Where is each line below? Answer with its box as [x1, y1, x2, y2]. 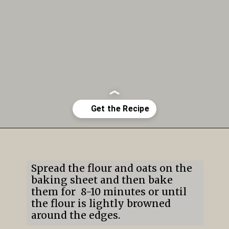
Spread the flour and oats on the [31, 162, 192, 175]
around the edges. [31, 209, 120, 222]
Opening [29, 138, 57, 147]
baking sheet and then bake [31, 174, 173, 187]
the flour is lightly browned [31, 197, 171, 210]
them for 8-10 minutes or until [31, 186, 187, 198]
